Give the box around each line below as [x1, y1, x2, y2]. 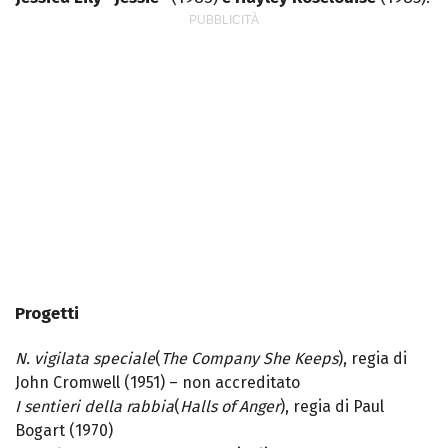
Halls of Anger [180, 397, 280, 417]
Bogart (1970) [15, 421, 113, 441]
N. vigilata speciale [15, 349, 155, 369]
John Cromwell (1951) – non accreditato [15, 373, 300, 393]
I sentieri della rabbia [15, 397, 174, 417]
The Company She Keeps [161, 349, 338, 369]
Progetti [15, 303, 79, 325]
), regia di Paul [280, 397, 384, 417]
